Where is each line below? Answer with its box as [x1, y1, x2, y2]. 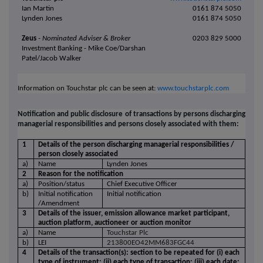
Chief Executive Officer [107, 180, 178, 188]
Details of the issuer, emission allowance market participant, [38, 210, 230, 218]
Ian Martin [22, 5, 55, 13]
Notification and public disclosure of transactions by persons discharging [18, 110, 245, 119]
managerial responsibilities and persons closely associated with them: [18, 120, 239, 129]
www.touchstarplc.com [157, 85, 229, 93]
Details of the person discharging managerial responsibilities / [38, 141, 235, 149]
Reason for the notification [38, 170, 124, 178]
